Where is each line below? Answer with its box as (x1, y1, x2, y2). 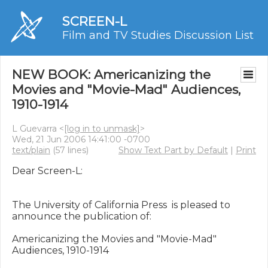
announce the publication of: (12, 211, 151, 222)
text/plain (12, 145, 50, 156)
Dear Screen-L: (12, 165, 83, 176)
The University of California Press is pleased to (12, 199, 230, 211)
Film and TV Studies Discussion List (62, 29, 254, 42)
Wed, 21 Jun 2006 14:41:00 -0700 (12, 134, 150, 145)
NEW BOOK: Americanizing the (12, 67, 211, 82)
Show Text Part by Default (118, 145, 228, 156)
